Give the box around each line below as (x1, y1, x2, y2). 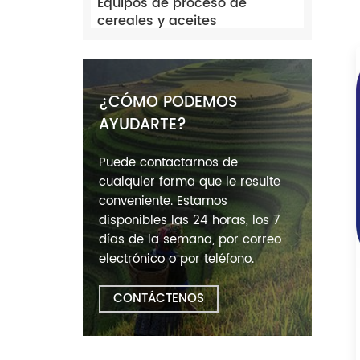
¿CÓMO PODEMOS (99, 89, 238, 115)
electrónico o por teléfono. (99, 248, 255, 269)
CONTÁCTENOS (113, 288, 204, 309)
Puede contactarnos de (99, 152, 239, 173)
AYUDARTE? (99, 112, 187, 137)
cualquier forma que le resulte (99, 171, 281, 192)
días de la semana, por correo (99, 229, 282, 250)
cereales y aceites (97, 10, 218, 32)
